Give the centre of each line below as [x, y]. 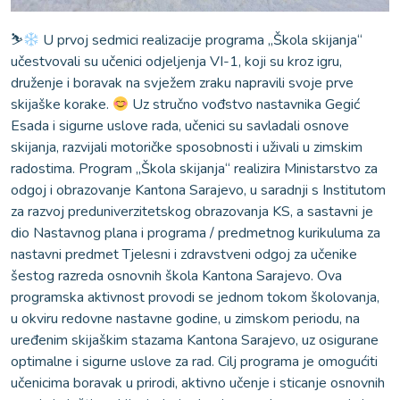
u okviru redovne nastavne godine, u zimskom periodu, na [185, 319]
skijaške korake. [62, 105]
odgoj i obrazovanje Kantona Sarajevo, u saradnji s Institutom [198, 191]
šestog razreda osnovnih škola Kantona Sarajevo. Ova [176, 276]
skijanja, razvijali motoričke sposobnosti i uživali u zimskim [187, 148]
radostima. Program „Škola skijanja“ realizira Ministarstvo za [194, 169]
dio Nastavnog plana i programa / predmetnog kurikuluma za [196, 233]
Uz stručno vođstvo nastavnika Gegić [245, 105]
